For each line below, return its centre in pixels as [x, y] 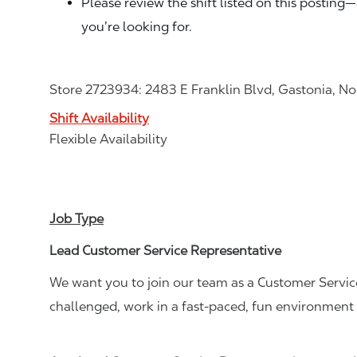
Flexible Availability [108, 139]
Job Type [76, 218]
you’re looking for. [137, 26]
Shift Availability [99, 118]
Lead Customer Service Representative [165, 250]
